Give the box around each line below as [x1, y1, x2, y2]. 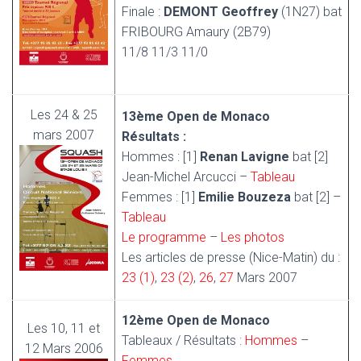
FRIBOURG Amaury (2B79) [122, 24, 271, 39]
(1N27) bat [278, 4, 342, 19]
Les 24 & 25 [30, 107, 98, 122]
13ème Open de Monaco [122, 109, 270, 124]
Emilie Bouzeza [198, 189, 291, 205]
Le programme [122, 230, 206, 245]
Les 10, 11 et [27, 321, 100, 336]
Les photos [221, 230, 284, 245]
